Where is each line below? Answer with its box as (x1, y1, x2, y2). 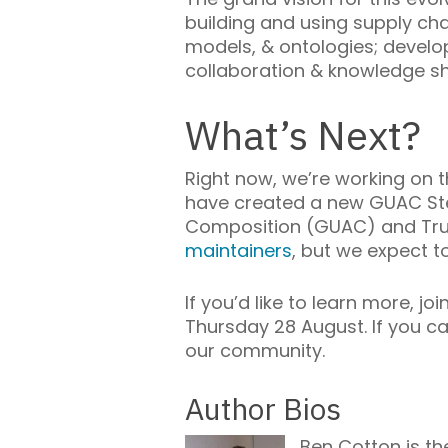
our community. (185, 337, 325, 363)
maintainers (185, 237, 292, 263)
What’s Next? (185, 108, 421, 161)
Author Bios (185, 388, 341, 428)
